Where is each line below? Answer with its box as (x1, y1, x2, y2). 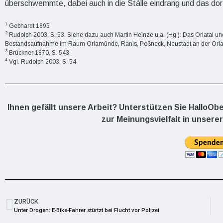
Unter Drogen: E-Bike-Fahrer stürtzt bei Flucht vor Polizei (14, 206, 159, 215)
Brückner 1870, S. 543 (7, 49, 69, 56)
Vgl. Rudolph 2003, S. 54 (7, 58, 76, 65)
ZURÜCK (14, 197, 38, 206)
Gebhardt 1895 (9, 22, 50, 29)
